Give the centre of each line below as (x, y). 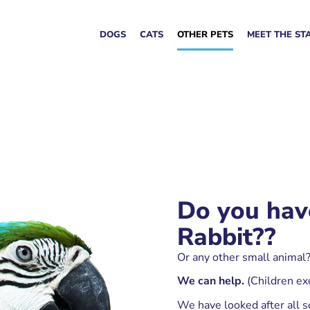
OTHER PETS (205, 35)
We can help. (211, 281)
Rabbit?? (226, 237)
